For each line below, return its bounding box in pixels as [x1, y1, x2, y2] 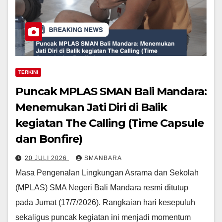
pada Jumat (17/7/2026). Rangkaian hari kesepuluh [15, 198, 195, 207]
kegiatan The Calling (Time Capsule [15, 116, 204, 130]
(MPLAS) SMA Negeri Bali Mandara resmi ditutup [15, 183, 188, 192]
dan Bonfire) [15, 132, 82, 146]
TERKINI [18, 69, 38, 75]
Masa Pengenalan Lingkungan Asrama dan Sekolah [15, 168, 199, 177]
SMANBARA [84, 154, 122, 162]
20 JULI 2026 [25, 154, 69, 162]
